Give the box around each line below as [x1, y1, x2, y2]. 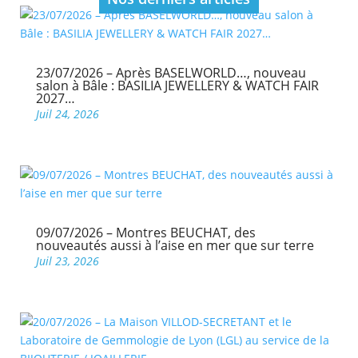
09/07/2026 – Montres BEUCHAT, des [35, 224, 256, 241]
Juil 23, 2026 [35, 253, 99, 268]
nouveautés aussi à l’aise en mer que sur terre [35, 237, 314, 254]
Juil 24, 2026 [35, 106, 99, 121]
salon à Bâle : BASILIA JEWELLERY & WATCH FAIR [35, 77, 319, 94]
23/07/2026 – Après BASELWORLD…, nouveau [35, 64, 306, 82]
